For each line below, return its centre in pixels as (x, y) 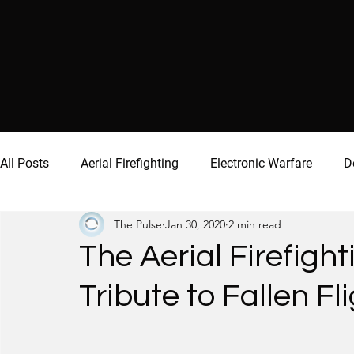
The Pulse (138, 224)
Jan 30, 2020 (195, 224)
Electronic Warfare (261, 163)
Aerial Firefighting (130, 163)
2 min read (255, 224)
